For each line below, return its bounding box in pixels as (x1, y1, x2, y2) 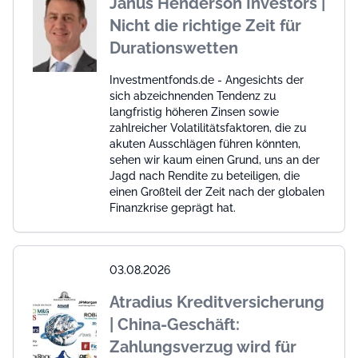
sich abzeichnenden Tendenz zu (109, 89, 276, 102)
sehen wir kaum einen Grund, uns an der (109, 153, 320, 166)
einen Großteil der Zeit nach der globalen (109, 185, 324, 198)
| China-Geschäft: (109, 314, 240, 334)
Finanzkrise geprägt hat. (109, 201, 236, 214)
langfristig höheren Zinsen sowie (109, 105, 279, 118)
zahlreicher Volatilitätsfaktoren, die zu (109, 121, 306, 134)
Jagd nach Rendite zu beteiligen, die (109, 169, 300, 182)
